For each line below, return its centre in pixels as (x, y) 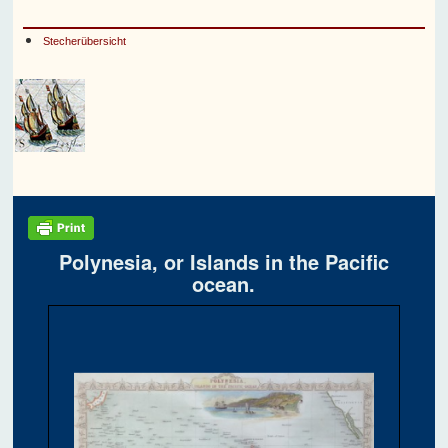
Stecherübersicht (85, 41)
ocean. (224, 284)
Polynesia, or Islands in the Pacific (223, 262)
